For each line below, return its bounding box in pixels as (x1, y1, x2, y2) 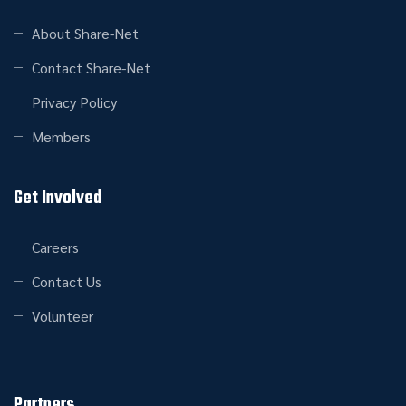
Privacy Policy (32, 92, 117, 111)
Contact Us (32, 272, 101, 291)
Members (32, 127, 91, 146)
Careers (32, 237, 79, 256)
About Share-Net (32, 24, 139, 43)
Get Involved (14, 184, 102, 212)
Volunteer (32, 306, 93, 325)
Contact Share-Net (32, 58, 150, 77)
